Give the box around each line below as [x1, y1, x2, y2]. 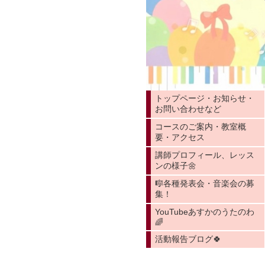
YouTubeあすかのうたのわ [155, 206, 254, 216]
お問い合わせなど [155, 104, 221, 114]
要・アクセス [155, 132, 205, 142]
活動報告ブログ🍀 [155, 234, 221, 244]
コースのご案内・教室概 [155, 121, 246, 131]
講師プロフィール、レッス [155, 150, 254, 160]
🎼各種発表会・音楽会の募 [155, 178, 254, 188]
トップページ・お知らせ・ [155, 93, 254, 103]
